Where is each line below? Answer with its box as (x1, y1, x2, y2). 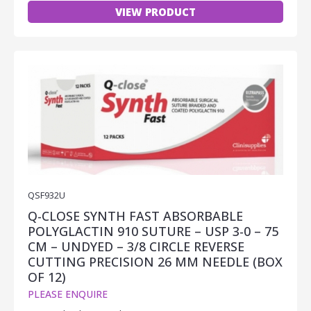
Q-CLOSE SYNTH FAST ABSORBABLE (28, 208, 243, 225)
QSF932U (28, 189, 65, 202)
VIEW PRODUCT (115, 5, 196, 19)
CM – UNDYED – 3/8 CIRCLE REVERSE (28, 238, 244, 255)
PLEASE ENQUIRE (28, 287, 108, 301)
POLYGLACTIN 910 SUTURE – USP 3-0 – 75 (28, 223, 278, 240)
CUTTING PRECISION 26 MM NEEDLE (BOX (28, 253, 283, 271)
